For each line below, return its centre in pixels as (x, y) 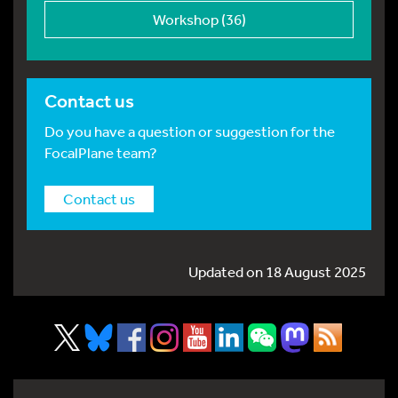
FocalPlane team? (101, 152)
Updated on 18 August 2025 (278, 271)
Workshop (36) (199, 19)
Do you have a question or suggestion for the (190, 131)
